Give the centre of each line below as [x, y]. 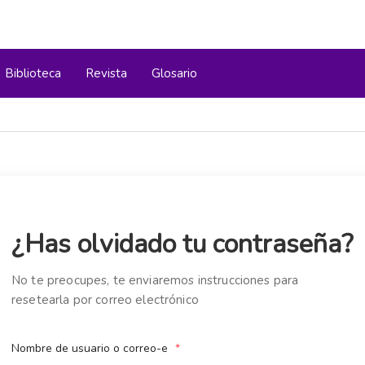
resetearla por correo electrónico [105, 300]
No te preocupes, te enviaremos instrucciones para [155, 280]
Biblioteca [33, 73]
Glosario [174, 73]
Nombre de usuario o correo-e [91, 348]
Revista [106, 73]
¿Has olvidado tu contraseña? [182, 244]
